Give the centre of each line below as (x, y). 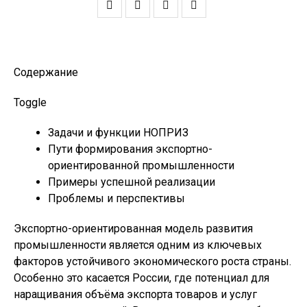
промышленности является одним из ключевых (138, 245)
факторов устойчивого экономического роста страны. (152, 261)
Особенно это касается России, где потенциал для (142, 278)
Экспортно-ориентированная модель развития (133, 229)
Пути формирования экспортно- (130, 149)
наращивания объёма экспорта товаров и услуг (135, 294)
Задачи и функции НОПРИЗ (118, 133)
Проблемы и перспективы (116, 198)
